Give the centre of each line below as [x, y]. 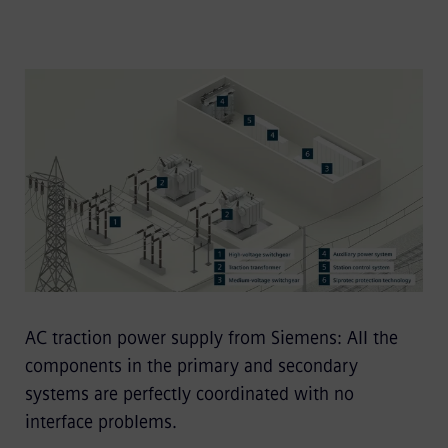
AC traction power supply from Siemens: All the [211, 338]
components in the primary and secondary [191, 366]
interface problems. [100, 422]
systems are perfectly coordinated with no [189, 394]
